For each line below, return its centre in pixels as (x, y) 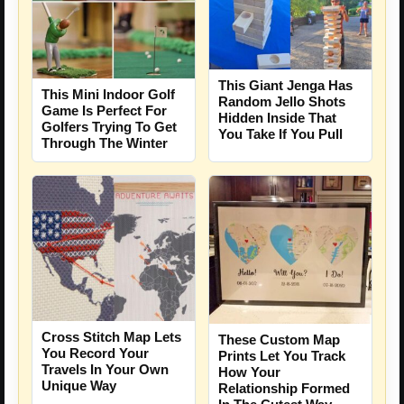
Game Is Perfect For (104, 111)
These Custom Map (279, 340)
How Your (249, 372)
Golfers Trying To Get (109, 127)
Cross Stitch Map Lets (111, 337)
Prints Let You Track (282, 356)
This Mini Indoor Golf (108, 95)
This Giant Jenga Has (285, 86)
